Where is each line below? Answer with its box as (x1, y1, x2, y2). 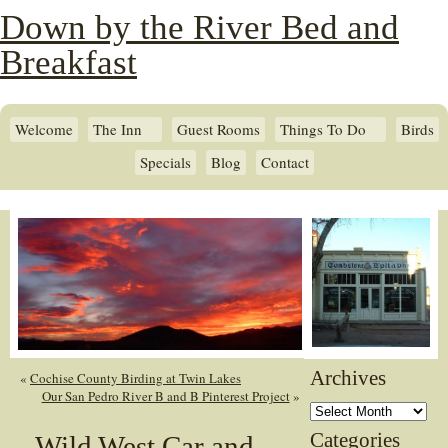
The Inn (92, 119, 142, 139)
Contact (260, 152, 309, 172)
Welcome (14, 119, 73, 139)
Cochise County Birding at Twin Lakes (30, 368, 241, 387)
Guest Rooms (176, 119, 260, 139)
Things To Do (279, 119, 366, 139)
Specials (139, 152, 191, 172)
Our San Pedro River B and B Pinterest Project (41, 386, 290, 405)
